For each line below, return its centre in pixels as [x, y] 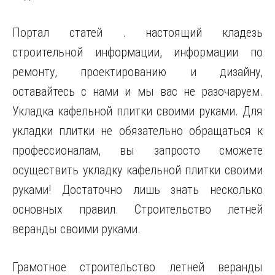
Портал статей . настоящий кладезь [137, 33]
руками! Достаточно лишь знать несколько [137, 190]
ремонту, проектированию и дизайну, [137, 72]
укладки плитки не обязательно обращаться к [137, 131]
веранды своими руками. [76, 229]
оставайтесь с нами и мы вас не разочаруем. [137, 91]
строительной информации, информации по [137, 52]
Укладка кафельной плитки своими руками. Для [137, 111]
